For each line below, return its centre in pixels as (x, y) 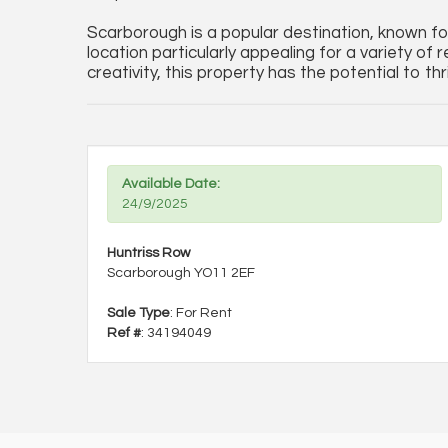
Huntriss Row (148, 253)
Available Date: (171, 184)
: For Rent (201, 313)
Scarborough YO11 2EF (181, 273)
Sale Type (138, 313)
